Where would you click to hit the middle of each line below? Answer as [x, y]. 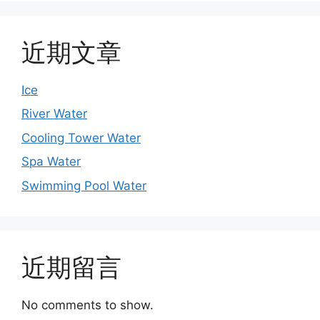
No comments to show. [87, 305]
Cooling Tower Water [81, 137]
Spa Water [51, 161]
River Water [54, 114]
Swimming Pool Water [84, 185]
